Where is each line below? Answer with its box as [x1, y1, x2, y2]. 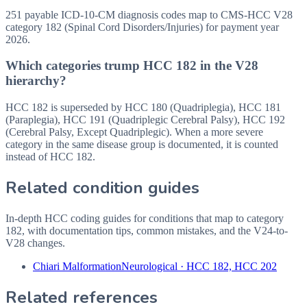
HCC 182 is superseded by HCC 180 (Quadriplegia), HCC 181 [5, 101, 281, 113]
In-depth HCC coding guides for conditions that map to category [5, 212, 284, 224]
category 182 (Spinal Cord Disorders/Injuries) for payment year [5, 21, 279, 33]
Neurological [121, 260, 177, 272]
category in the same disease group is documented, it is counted [5, 138, 278, 150]
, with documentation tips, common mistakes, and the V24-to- [22, 224, 288, 236]
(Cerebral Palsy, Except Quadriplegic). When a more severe [5, 126, 263, 138]
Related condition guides [5, 176, 199, 199]
